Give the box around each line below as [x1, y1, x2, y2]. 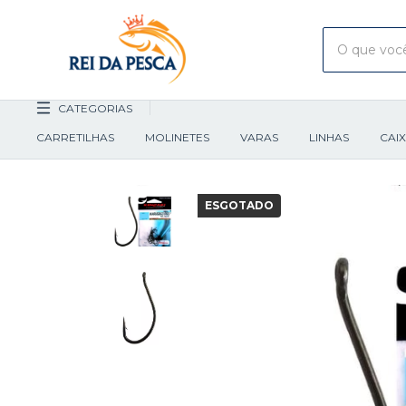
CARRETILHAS [36, 130, 114, 144]
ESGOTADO [205, 198, 274, 212]
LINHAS [309, 130, 349, 144]
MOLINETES [145, 130, 209, 144]
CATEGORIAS [58, 101, 132, 115]
